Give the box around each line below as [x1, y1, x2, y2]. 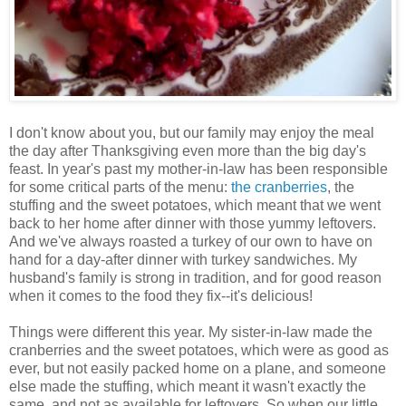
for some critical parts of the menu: [9, 179, 231, 195]
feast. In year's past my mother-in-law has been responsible [9, 160, 388, 177]
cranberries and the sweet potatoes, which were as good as [9, 342, 389, 358]
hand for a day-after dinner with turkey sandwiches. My [9, 251, 357, 267]
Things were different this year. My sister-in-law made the [9, 324, 372, 340]
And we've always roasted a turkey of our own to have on [9, 233, 372, 249]
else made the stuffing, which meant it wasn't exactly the [9, 378, 366, 394]
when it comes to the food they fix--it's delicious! [9, 287, 313, 304]
